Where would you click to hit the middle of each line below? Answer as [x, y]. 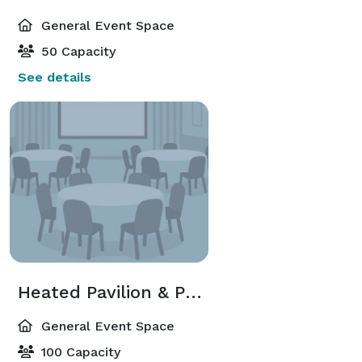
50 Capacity [76, 51]
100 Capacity [79, 351]
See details [55, 77]
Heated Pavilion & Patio [194, 292]
